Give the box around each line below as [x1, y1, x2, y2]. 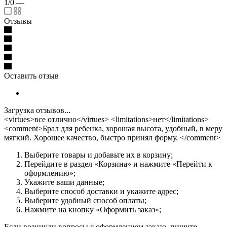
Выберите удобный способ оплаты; [24, 196, 146, 205]
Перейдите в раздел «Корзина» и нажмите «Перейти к [24, 159, 212, 168]
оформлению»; [24, 168, 75, 177]
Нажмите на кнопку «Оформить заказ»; [24, 205, 163, 214]
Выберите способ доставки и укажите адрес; [24, 186, 178, 196]
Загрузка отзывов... [4, 105, 70, 115]
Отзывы [4, 16, 32, 25]
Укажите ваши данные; [24, 177, 104, 186]
